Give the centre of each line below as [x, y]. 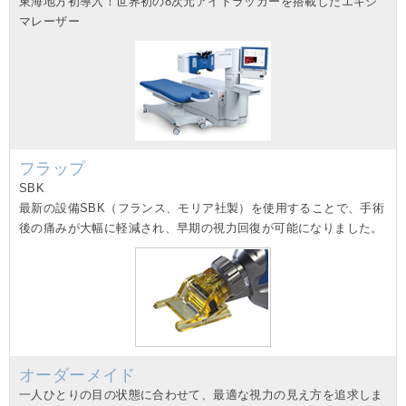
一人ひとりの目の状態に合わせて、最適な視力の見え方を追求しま [201, 395]
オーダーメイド [77, 376]
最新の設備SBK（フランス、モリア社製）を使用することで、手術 [202, 208]
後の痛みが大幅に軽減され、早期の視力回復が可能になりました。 [201, 228]
